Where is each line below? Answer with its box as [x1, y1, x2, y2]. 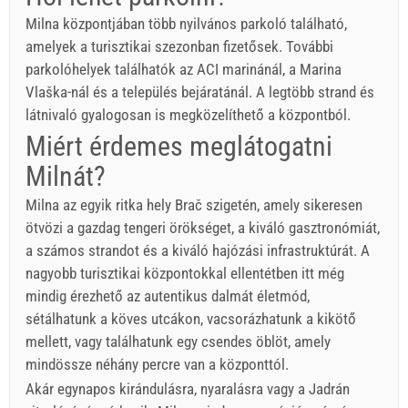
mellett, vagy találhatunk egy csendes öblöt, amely [25, 331, 331, 351]
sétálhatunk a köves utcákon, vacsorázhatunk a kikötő [25, 309, 356, 328]
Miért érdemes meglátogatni [25, 130, 332, 162]
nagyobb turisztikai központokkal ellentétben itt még [25, 263, 344, 282]
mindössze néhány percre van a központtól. [25, 354, 289, 373]
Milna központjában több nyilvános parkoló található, [25, 15, 347, 33]
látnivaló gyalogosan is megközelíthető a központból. [25, 106, 351, 124]
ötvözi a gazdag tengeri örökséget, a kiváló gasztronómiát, [25, 218, 380, 237]
